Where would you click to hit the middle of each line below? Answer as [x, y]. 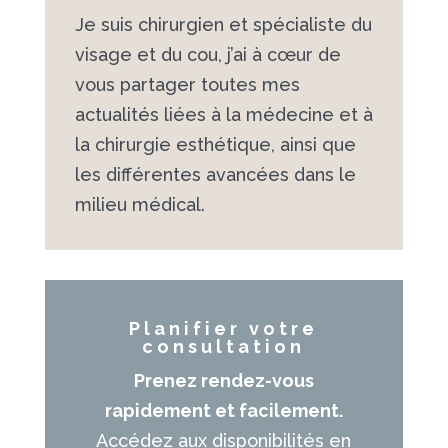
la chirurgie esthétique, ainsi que [215, 145]
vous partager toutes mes [187, 85]
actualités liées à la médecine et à [223, 115]
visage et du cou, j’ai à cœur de [207, 55]
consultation [224, 347]
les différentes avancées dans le [215, 175]
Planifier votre [224, 329]
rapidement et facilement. [223, 411]
